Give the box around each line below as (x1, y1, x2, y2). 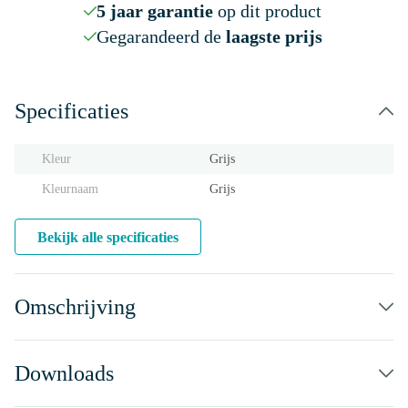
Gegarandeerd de (96, 26, 226, 46)
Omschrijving (15, 295, 136, 319)
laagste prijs (225, 26, 322, 46)
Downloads (15, 362, 114, 385)
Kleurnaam (42, 182, 98, 196)
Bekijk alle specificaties (37, 229, 178, 245)
